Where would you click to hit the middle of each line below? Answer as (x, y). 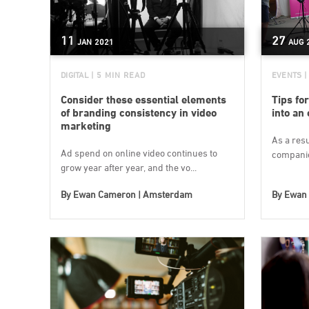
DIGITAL (74, 75)
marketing (86, 126)
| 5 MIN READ (118, 75)
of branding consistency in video (139, 113)
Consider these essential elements (143, 100)
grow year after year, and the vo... (129, 167)
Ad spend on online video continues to (139, 153)
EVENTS (287, 75)
